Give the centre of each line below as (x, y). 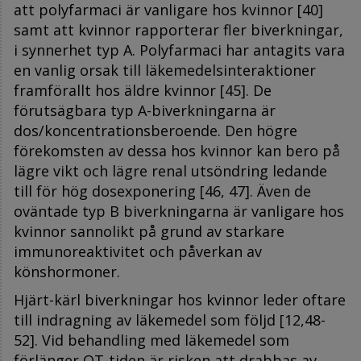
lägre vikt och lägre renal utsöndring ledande (170, 170)
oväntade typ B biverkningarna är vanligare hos (179, 211)
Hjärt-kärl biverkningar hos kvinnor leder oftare (180, 299)
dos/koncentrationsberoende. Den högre (156, 130)
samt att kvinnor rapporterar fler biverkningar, (178, 29)
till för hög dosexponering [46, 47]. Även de (162, 191)
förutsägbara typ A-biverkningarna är (145, 110)
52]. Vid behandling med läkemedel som (151, 340)
